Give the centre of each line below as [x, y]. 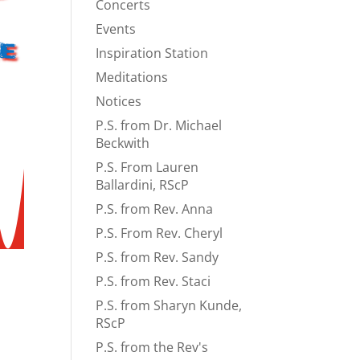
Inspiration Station [152, 53]
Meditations [132, 77]
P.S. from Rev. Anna [155, 209]
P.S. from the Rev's [152, 347]
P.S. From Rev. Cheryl [160, 233]
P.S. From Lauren [147, 167]
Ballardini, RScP [143, 185]
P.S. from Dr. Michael [159, 125]
